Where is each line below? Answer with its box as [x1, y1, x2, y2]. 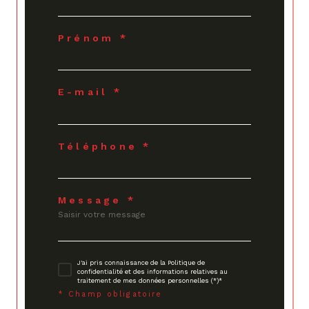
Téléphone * [58, 140, 152, 152]
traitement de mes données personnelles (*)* [77, 277, 222, 284]
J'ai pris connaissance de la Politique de [77, 259, 205, 266]
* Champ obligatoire [58, 290, 163, 299]
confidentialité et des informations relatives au [77, 268, 228, 275]
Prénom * [58, 32, 128, 44]
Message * [58, 194, 137, 206]
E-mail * [58, 86, 122, 98]
